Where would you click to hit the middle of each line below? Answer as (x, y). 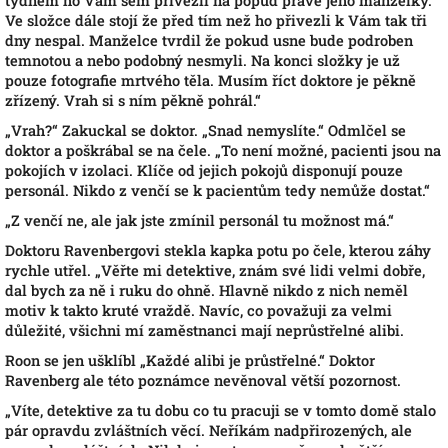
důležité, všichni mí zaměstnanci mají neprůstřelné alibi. (204, 330)
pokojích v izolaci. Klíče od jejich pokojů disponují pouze (204, 170)
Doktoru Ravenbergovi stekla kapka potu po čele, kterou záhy (218, 250)
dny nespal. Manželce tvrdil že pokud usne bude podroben (209, 40)
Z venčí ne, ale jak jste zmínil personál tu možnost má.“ (202, 220)
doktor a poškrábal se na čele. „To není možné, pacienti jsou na (223, 150)
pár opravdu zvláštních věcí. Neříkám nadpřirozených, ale (208, 430)
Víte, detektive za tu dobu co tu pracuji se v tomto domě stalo (223, 410)
